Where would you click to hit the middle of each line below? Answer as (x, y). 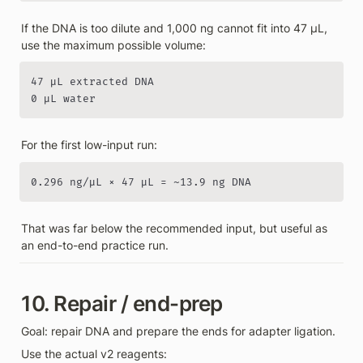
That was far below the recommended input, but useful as (174, 228)
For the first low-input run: (89, 144)
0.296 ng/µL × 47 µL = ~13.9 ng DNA (141, 182)
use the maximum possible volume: (113, 45)
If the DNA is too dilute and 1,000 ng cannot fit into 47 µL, (174, 28)
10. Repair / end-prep (122, 303)
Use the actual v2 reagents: (94, 353)
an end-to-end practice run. (95, 245)
